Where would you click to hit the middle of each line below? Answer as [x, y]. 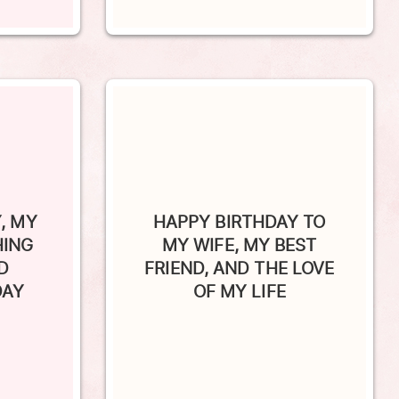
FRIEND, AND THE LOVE [240, 244]
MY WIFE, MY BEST [239, 220]
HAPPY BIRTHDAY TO [239, 197]
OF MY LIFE [239, 267]
